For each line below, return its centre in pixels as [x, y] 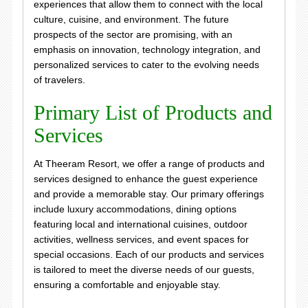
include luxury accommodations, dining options [135, 209]
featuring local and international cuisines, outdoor [140, 224]
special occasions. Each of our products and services [148, 254]
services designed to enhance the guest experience [145, 179]
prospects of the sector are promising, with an [133, 34]
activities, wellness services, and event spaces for [141, 239]
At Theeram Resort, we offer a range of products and [149, 164]
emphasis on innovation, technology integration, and [147, 49]
